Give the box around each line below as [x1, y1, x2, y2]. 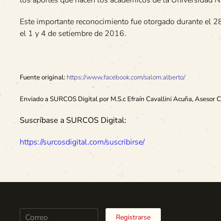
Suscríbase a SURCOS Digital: [20, 114, 126, 126]
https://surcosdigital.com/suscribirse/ [20, 136, 145, 147]
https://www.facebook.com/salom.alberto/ [67, 73, 185, 82]
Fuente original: [20, 73, 65, 82]
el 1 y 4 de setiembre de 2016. [20, 28, 126, 39]
